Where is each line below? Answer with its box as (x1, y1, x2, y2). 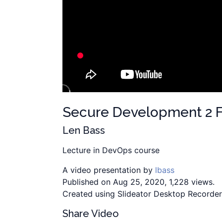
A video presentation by (62, 165, 155, 175)
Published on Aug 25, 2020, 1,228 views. (62, 177, 215, 187)
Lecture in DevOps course (62, 145, 160, 156)
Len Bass (62, 124, 105, 137)
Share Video (62, 208, 119, 220)
